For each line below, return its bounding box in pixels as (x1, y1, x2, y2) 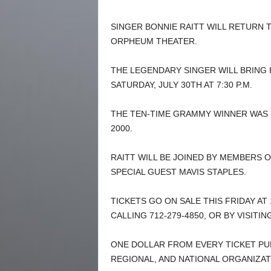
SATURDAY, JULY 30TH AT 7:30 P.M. (110, 80, 252, 90)
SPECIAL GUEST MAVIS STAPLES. (110, 167, 246, 177)
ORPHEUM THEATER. (110, 36, 197, 46)
